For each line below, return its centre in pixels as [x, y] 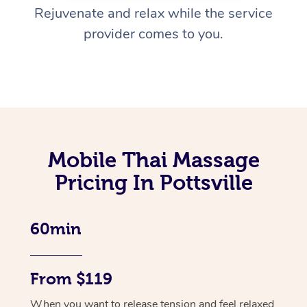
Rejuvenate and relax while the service [153, 14]
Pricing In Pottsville [153, 183]
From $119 [71, 279]
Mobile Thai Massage [153, 160]
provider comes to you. [153, 34]
